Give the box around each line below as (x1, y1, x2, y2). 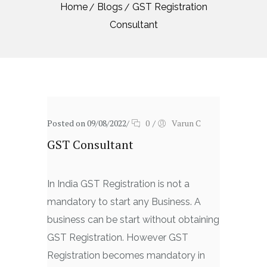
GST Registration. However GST (47, 232, 188, 243)
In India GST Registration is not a (47, 178, 190, 190)
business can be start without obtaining (47, 214, 219, 225)
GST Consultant (47, 136, 133, 153)
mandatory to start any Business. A (47, 196, 201, 207)
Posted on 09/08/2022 (47, 117, 126, 129)
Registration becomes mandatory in (47, 250, 205, 261)
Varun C (172, 117, 201, 129)
